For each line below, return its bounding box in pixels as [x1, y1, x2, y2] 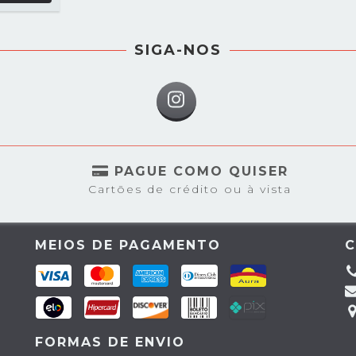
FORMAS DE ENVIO [35, 334, 185, 350]
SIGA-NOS [134, 41, 222, 59]
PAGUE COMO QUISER [114, 163, 288, 179]
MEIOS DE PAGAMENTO [35, 237, 221, 253]
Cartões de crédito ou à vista [88, 181, 292, 196]
